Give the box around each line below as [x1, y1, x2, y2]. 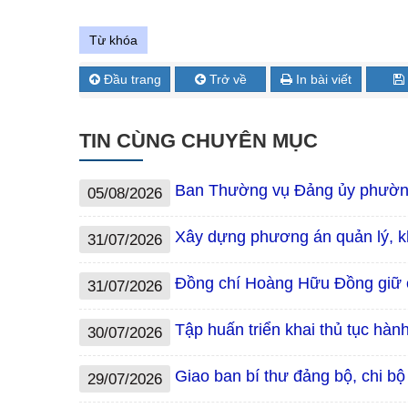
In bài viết [296, 72, 352, 87]
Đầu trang [103, 72, 161, 87]
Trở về [209, 72, 247, 87]
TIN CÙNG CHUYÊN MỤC [79, 129, 318, 153]
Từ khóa [89, 33, 138, 48]
